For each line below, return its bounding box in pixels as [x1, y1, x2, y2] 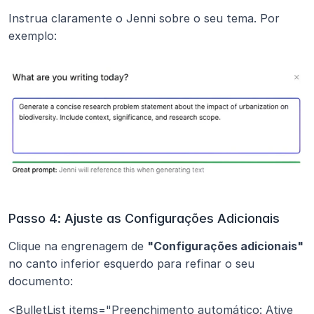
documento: [8, 273, 73, 288]
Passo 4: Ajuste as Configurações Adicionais [8, 210, 280, 226]
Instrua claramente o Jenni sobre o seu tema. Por [8, 11, 280, 26]
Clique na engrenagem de [8, 238, 147, 253]
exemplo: [8, 29, 57, 43]
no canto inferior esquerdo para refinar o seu [8, 256, 254, 271]
